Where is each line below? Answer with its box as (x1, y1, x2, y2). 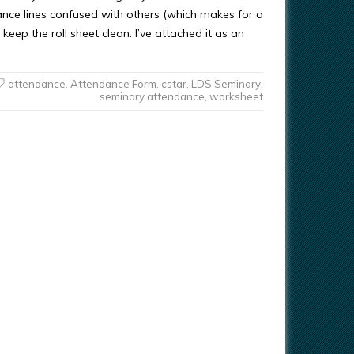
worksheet (209, 90, 263, 103)
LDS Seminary (190, 77, 261, 90)
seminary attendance (99, 90, 205, 103)
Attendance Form (70, 77, 156, 90)
